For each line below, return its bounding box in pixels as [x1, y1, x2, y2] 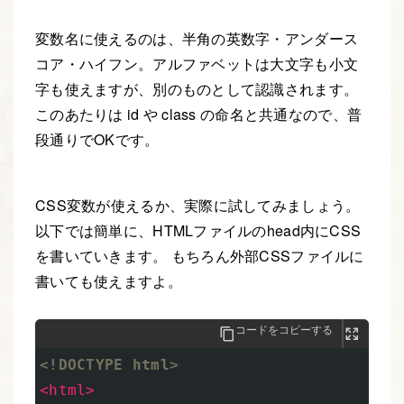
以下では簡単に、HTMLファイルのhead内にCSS [35, 219, 362, 241]
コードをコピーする [235, 321, 333, 337]
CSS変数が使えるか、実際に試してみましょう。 [35, 194, 361, 216]
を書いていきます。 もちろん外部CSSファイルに [35, 244, 364, 266]
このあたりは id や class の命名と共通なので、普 [35, 103, 363, 124]
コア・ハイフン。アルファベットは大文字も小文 [35, 52, 359, 74]
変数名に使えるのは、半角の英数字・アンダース [35, 27, 359, 49]
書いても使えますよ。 [35, 270, 182, 291]
